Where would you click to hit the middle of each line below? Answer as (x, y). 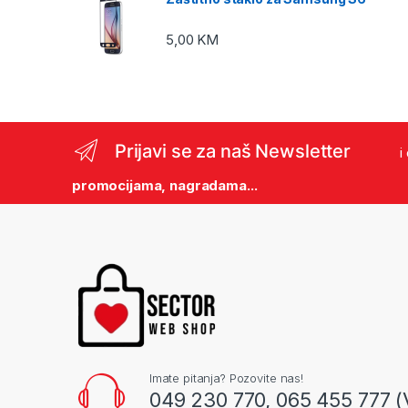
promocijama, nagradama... (165, 186)
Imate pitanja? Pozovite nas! (226, 377)
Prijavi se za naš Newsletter (232, 151)
